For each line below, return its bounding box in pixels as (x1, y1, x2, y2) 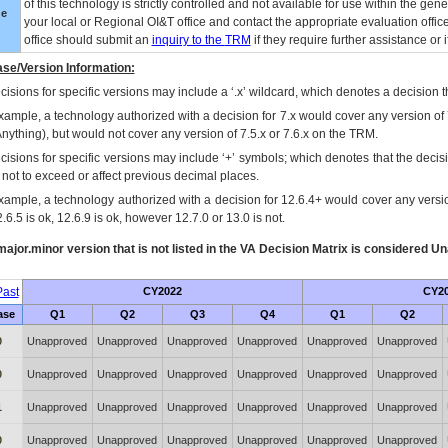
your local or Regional (23, 15, 147, 29)
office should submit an (23, 33, 152, 47)
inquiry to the (151, 33, 225, 47)
